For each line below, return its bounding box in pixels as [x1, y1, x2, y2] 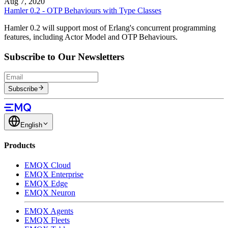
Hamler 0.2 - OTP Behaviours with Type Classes [4, 6, 161, 15]
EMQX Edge [24, 179, 68, 188]
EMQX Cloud [24, 161, 71, 170]
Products [4, 140, 35, 150]
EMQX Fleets [24, 216, 70, 225]
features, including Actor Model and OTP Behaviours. [4, 32, 178, 41]
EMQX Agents [24, 207, 73, 216]
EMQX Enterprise [24, 170, 83, 179]
